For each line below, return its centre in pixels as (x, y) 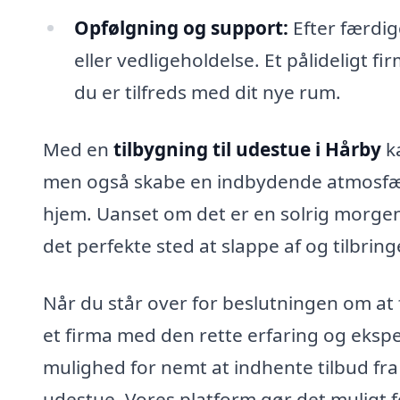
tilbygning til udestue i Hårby (247, 150)
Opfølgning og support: (181, 28)
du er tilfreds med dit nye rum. (207, 92)
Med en (78, 150)
